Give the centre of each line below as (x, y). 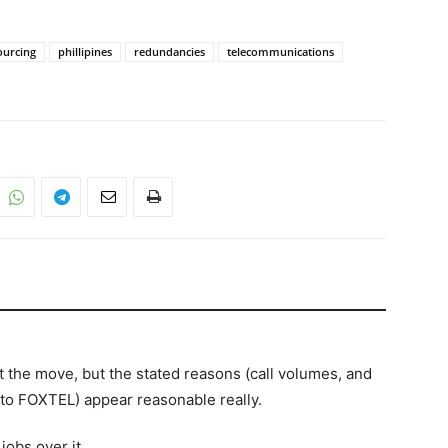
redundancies (169, 51)
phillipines (85, 51)
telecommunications (280, 51)
